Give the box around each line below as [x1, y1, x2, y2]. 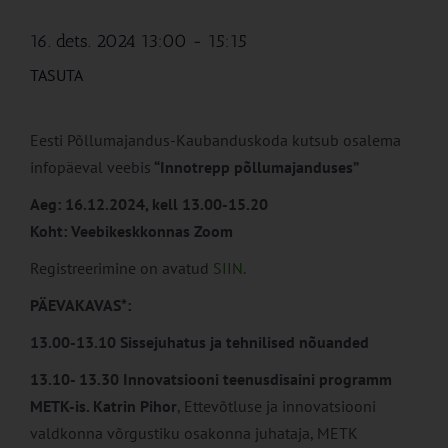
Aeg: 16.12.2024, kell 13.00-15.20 [30, 194, 268, 215]
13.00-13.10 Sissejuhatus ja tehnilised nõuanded [30, 332, 369, 353]
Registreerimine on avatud [30, 258, 213, 279]
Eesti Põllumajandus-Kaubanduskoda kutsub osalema [30, 130, 401, 151]
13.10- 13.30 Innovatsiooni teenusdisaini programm [30, 369, 392, 390]
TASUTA [30, 65, 83, 86]
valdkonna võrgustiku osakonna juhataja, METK [30, 423, 366, 444]
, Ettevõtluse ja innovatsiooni [177, 396, 376, 417]
